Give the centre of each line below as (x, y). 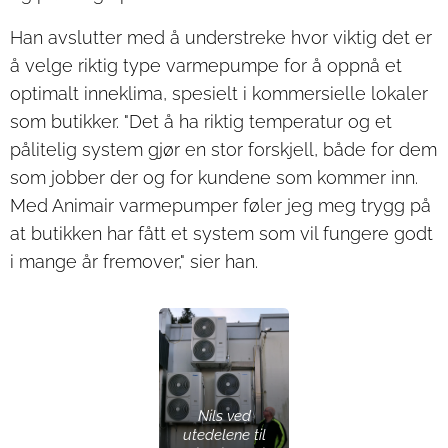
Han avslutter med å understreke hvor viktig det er (221, 37)
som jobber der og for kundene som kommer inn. (214, 177)
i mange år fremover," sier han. (134, 261)
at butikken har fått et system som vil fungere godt (221, 233)
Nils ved (224, 415)
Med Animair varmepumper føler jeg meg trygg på (220, 205)
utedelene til (224, 434)
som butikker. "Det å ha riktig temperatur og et (201, 121)
